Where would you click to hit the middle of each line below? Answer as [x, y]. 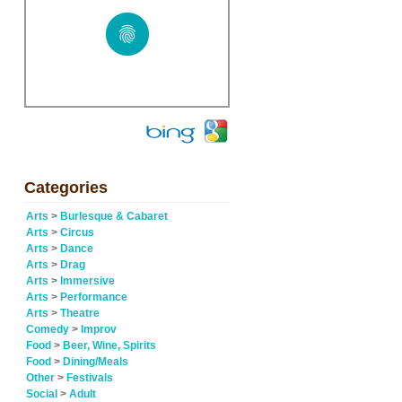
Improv [99, 329]
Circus [77, 232]
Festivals [90, 378]
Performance [94, 297]
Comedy [48, 329]
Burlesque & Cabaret [114, 216]
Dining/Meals [96, 362]
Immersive [87, 281]
